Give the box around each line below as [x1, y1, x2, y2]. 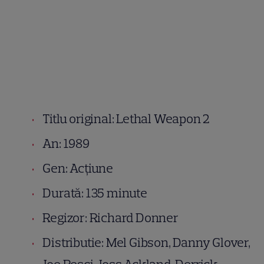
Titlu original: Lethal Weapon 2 [42, 111, 210, 127]
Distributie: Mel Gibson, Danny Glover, [42, 235, 250, 251]
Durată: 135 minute [42, 185, 147, 202]
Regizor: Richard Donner [42, 210, 179, 226]
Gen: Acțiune [42, 160, 114, 177]
